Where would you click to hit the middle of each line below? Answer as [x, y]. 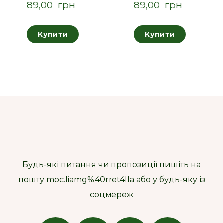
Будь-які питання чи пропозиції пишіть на [111, 164]
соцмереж [111, 194]
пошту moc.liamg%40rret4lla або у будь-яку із [111, 179]
